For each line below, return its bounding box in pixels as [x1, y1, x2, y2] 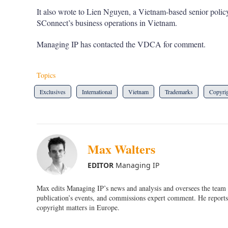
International [82, 88, 112, 96]
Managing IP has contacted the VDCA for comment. [37, 39, 206, 50]
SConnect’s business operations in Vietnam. [37, 17, 177, 28]
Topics [37, 70, 55, 80]
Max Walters [88, 139, 155, 158]
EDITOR [88, 160, 113, 170]
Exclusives [40, 88, 66, 96]
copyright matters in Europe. [37, 203, 120, 213]
